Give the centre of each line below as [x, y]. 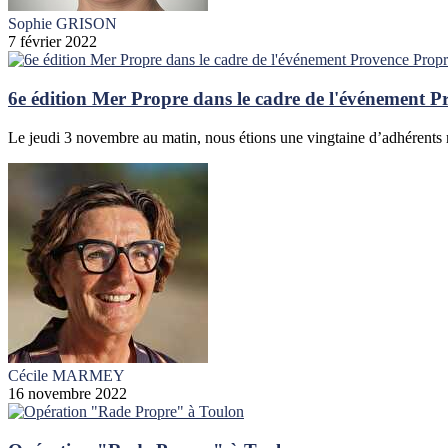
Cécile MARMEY [66, 375]
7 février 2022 [52, 42]
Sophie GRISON [62, 24]
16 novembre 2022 [67, 393]
